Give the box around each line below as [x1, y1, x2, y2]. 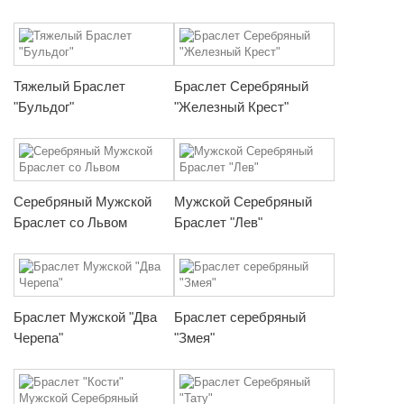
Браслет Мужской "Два [14, 308, 157, 325]
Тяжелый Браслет [14, 78, 125, 94]
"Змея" [174, 329, 215, 345]
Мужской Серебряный [174, 193, 312, 209]
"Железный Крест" [174, 98, 289, 115]
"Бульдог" [14, 98, 74, 115]
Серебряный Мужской [14, 193, 151, 209]
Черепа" [14, 329, 63, 345]
